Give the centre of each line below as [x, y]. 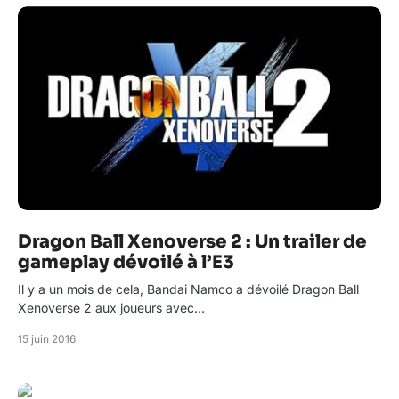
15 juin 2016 [47, 339]
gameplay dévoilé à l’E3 [126, 263]
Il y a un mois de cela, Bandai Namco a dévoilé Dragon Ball [188, 289]
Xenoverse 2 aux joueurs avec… [111, 308]
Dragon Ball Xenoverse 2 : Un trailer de [192, 242]
